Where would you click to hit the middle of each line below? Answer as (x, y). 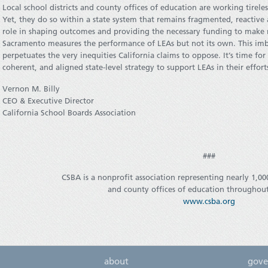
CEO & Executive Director (48, 101)
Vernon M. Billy (31, 89)
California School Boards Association (69, 113)
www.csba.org (209, 201)
